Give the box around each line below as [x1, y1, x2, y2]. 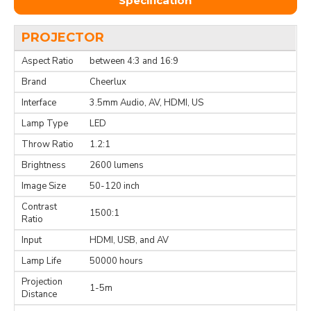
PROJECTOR [22, 30, 104, 46]
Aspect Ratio [22, 55, 74, 68]
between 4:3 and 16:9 [90, 55, 178, 68]
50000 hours [90, 255, 143, 268]
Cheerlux [90, 76, 126, 89]
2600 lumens [90, 159, 144, 172]
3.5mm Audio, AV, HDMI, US [90, 96, 203, 110]
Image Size [22, 180, 66, 193]
